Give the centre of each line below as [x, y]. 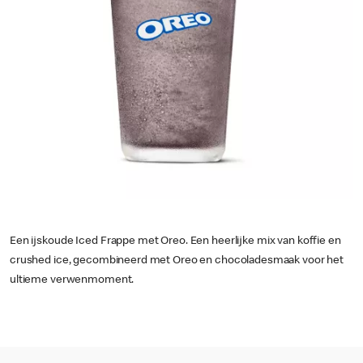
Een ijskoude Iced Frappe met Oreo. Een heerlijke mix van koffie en [175, 241]
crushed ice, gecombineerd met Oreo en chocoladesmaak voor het [177, 261]
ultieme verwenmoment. [72, 280]
